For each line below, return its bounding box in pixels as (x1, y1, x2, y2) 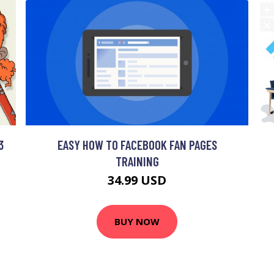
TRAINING (115, 153, 159, 169)
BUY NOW (114, 215, 160, 228)
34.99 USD (108, 171, 166, 188)
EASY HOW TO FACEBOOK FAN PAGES (57, 136, 217, 152)
